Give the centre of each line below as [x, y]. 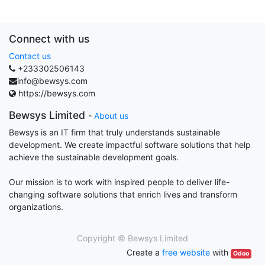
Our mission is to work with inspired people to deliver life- [119, 182]
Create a [144, 252]
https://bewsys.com [56, 93]
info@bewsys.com [52, 81]
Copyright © [101, 238]
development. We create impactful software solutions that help [130, 145]
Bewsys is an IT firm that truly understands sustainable [114, 132]
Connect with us [49, 39]
